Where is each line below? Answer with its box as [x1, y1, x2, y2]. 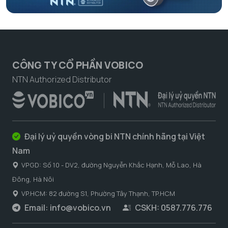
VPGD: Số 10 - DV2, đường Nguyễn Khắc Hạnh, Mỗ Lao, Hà [21, 160, 202, 170]
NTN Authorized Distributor [12, 74, 112, 85]
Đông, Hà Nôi [12, 175, 54, 184]
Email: [23, 202, 50, 214]
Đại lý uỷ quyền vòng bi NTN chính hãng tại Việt [23, 131, 205, 142]
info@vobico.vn [50, 202, 111, 214]
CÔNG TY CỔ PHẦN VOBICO [12, 59, 143, 72]
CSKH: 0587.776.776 [133, 202, 212, 214]
